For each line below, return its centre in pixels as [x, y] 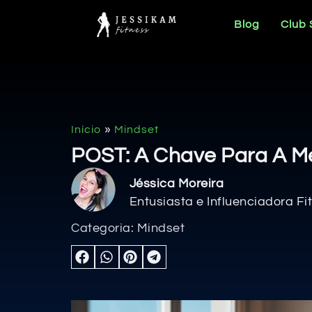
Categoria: [104, 228]
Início [86, 130]
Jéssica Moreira [177, 183]
